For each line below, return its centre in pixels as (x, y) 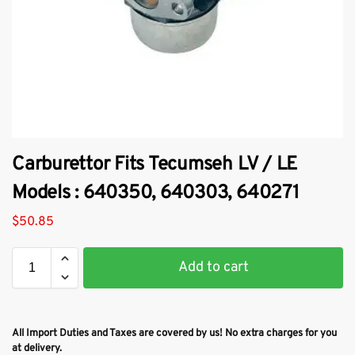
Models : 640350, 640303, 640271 (156, 194)
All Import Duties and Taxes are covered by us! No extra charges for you (174, 333)
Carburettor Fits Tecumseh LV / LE (155, 165)
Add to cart (213, 267)
